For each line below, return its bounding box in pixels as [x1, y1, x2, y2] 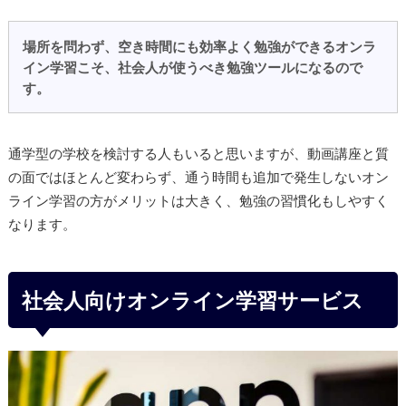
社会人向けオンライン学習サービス [21, 286, 363, 313]
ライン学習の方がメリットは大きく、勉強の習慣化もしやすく [7, 191, 389, 208]
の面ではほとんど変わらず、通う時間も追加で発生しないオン [7, 168, 389, 185]
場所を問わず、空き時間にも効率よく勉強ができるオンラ [23, 37, 377, 54]
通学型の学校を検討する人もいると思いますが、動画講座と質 [7, 144, 389, 161]
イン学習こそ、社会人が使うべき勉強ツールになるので [23, 58, 363, 75]
